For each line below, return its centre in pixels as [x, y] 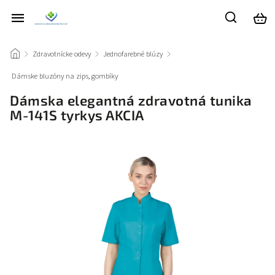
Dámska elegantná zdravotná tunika [131, 100]
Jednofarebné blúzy [133, 54]
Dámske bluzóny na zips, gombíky [65, 76]
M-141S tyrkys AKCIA [77, 115]
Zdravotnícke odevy [62, 54]
